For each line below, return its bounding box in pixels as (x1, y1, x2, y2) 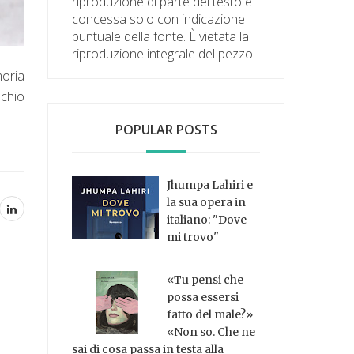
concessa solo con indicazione (72, 9, 246, 28)
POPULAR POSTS (115, 120, 217, 138)
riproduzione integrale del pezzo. (72, 44, 256, 62)
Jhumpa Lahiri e (167, 177, 254, 192)
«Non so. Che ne (167, 325, 256, 340)
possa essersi (167, 290, 239, 305)
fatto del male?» (167, 307, 254, 322)
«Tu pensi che (167, 273, 244, 288)
